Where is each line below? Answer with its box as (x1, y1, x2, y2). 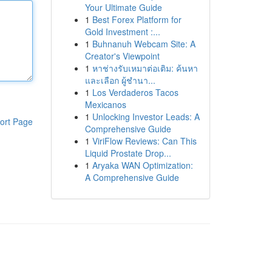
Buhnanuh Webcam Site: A (92, 38, 195, 50)
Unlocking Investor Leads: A (92, 110, 200, 123)
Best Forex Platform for (92, 13, 182, 25)
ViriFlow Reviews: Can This (92, 135, 197, 147)
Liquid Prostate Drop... (84, 147, 171, 159)
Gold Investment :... (84, 25, 160, 38)
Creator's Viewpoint (84, 50, 160, 62)
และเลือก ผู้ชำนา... (84, 74, 155, 86)
